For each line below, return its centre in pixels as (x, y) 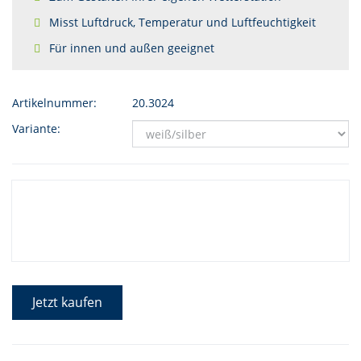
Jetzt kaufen (67, 302)
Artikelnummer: (54, 103)
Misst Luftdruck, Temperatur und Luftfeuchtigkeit (183, 22)
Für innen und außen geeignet (132, 48)
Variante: (36, 129)
